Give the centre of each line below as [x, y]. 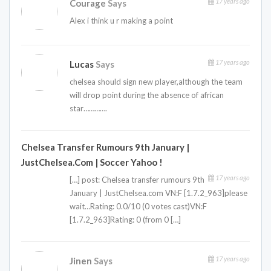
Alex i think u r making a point [121, 20]
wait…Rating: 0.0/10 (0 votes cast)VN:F [138, 206]
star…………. [88, 108]
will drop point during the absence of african [147, 95]
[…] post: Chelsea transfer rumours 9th [137, 179]
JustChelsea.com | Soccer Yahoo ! [92, 162]
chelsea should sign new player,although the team [156, 81]
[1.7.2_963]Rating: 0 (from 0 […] [125, 219]
